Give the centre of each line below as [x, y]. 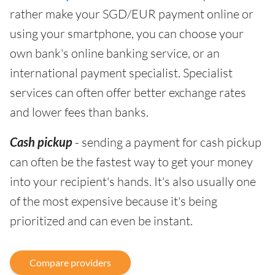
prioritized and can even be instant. [101, 220]
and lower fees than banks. [79, 112]
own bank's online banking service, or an [115, 53]
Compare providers [70, 262]
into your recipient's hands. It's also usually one [133, 181]
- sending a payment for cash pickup [167, 142]
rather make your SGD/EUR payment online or [132, 14]
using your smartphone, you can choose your [127, 33]
